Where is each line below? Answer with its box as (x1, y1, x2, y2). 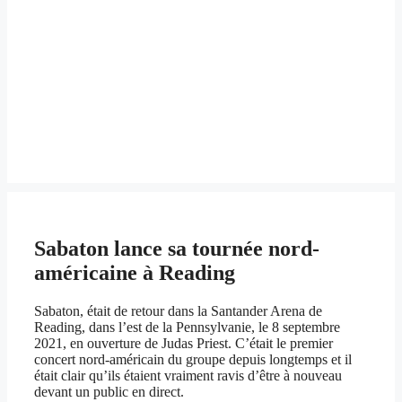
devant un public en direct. (34, 384, 184, 400)
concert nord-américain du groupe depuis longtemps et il (34, 352, 352, 368)
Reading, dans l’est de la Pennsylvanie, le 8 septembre (34, 319, 340, 336)
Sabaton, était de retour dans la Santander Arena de (34, 303, 322, 319)
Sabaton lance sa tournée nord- (34, 237, 319, 261)
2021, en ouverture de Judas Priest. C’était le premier (34, 336, 333, 352)
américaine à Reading (34, 261, 235, 285)
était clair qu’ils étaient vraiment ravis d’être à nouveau (34, 368, 342, 384)
